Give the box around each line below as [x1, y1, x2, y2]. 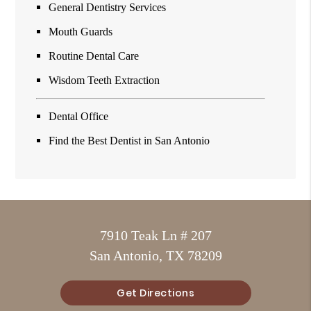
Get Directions [117, 285, 194, 300]
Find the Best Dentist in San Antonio [49, 134, 210, 148]
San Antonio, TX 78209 [89, 248, 222, 264]
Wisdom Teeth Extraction [49, 74, 160, 87]
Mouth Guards [49, 25, 113, 39]
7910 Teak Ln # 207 [99, 228, 212, 244]
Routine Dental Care [49, 49, 140, 63]
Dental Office [49, 110, 109, 124]
